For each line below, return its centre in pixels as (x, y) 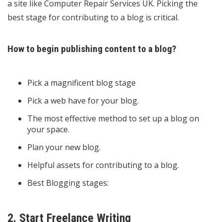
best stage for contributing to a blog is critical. (93, 18)
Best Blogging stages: (68, 183)
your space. (48, 130)
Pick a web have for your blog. (83, 101)
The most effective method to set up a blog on (113, 119)
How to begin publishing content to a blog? (92, 49)
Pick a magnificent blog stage (82, 83)
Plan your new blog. (64, 147)
